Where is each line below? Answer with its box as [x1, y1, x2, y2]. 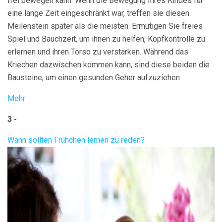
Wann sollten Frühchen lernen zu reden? [7, 135, 145, 145]
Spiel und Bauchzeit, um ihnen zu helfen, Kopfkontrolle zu [7, 34, 205, 44]
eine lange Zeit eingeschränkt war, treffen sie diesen [7, 8, 189, 18]
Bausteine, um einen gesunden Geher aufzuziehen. [7, 73, 181, 83]
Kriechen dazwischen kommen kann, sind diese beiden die [7, 60, 210, 70]
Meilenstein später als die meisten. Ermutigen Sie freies [7, 21, 203, 31]
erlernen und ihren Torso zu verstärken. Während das [7, 47, 188, 57]
